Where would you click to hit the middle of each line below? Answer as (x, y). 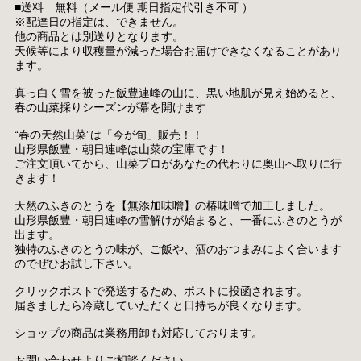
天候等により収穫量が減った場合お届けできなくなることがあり (178, 50)
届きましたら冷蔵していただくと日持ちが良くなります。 (161, 305)
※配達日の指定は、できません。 (99, 21)
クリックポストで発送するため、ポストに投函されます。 (161, 290)
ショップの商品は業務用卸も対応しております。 (138, 332)
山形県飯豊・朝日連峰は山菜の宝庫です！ (121, 149)
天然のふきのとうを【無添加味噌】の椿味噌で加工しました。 (172, 205)
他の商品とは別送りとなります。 (99, 36)
